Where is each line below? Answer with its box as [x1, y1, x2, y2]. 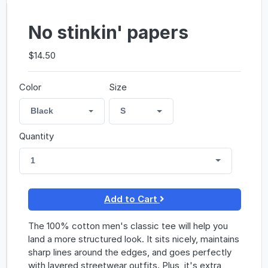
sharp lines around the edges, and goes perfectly [28, 246, 232, 258]
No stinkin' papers [28, 22, 188, 44]
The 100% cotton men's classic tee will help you [28, 220, 228, 232]
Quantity [19, 130, 54, 142]
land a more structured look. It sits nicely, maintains [28, 233, 239, 245]
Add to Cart [104, 193, 157, 205]
